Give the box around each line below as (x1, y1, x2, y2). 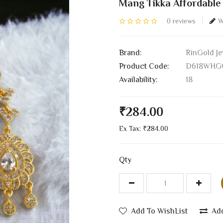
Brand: (119, 48, 142, 57)
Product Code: (119, 61, 169, 71)
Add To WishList (131, 206, 188, 216)
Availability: (119, 75, 158, 84)
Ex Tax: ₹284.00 (119, 124, 168, 132)
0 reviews (167, 16, 196, 25)
